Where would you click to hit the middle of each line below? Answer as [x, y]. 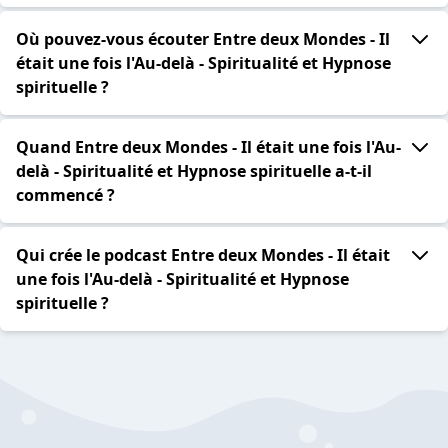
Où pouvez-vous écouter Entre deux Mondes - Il [203, 39]
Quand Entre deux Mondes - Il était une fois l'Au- [208, 147]
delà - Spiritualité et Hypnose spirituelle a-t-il [194, 171]
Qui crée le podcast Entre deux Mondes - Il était [203, 255]
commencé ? [65, 195]
